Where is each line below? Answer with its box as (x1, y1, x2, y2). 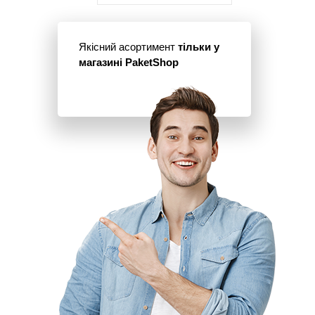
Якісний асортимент (79, 41, 178, 53)
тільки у (178, 41, 219, 53)
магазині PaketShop (79, 56, 179, 69)
